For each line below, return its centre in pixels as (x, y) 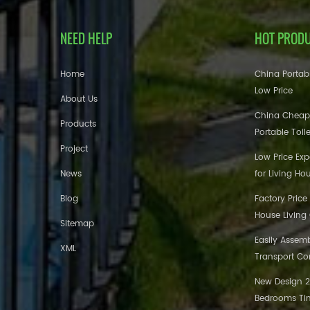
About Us (79, 99)
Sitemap (77, 224)
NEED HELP (86, 38)
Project (74, 149)
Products (78, 124)
